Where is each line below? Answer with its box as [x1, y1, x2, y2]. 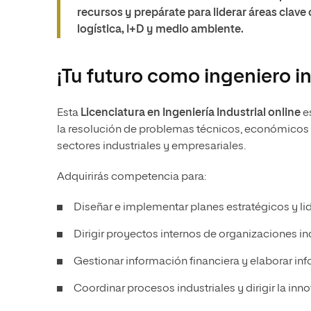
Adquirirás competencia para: [57, 171, 206, 183]
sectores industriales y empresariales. [57, 141, 246, 152]
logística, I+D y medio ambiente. [77, 24, 244, 35]
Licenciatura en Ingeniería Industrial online [81, 108, 301, 119]
